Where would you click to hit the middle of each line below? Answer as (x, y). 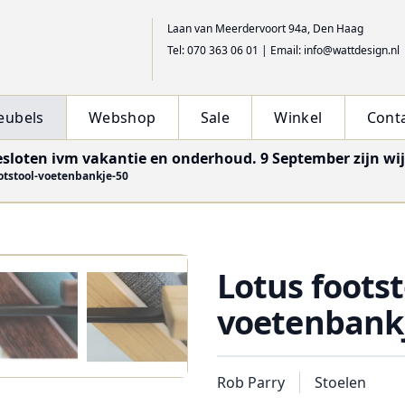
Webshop (122, 118)
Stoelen (340, 383)
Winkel (298, 118)
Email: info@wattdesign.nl (335, 50)
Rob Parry (251, 383)
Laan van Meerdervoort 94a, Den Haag (266, 28)
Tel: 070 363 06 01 (213, 50)
